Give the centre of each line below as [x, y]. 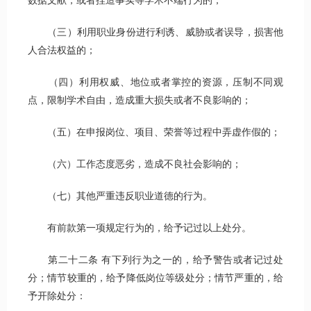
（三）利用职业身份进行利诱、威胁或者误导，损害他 [155, 33]
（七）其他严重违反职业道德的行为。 [120, 196]
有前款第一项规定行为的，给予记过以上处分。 [140, 228]
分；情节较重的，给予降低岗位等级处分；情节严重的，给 [155, 278]
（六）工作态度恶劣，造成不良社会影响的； [135, 165]
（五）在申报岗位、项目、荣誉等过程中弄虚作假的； [154, 133]
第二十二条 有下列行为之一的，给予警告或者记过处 [155, 260]
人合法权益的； [62, 51]
